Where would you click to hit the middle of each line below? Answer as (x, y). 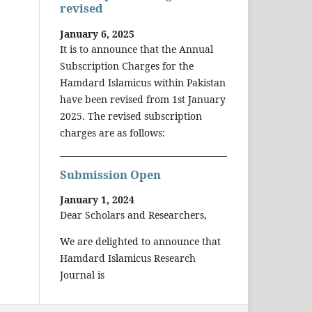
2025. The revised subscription (131, 116)
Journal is (82, 275)
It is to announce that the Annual (136, 49)
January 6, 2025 (97, 33)
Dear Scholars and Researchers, (133, 215)
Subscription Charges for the (127, 65)
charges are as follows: (112, 132)
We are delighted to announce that (140, 242)
